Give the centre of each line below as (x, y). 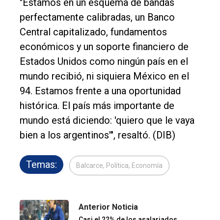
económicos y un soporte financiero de (104, 46)
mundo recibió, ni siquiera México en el (104, 76)
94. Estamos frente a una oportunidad (100, 91)
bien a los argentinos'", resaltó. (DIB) (97, 135)
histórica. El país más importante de (97, 105)
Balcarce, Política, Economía (119, 165)
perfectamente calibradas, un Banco (97, 17)
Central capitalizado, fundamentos (93, 32)
